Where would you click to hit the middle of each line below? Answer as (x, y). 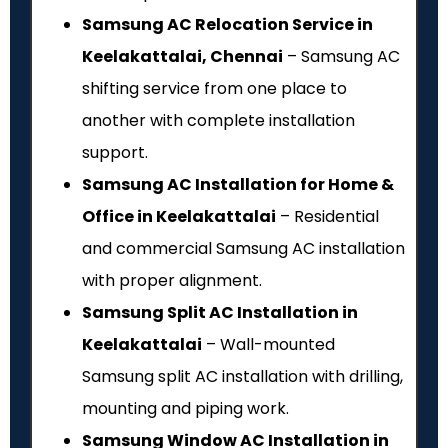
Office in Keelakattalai (179, 217)
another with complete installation (218, 121)
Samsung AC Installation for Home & (238, 185)
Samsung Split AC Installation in (220, 313)
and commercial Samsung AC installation (243, 249)
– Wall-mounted (268, 345)
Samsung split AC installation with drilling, (242, 377)
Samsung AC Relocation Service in (227, 25)
